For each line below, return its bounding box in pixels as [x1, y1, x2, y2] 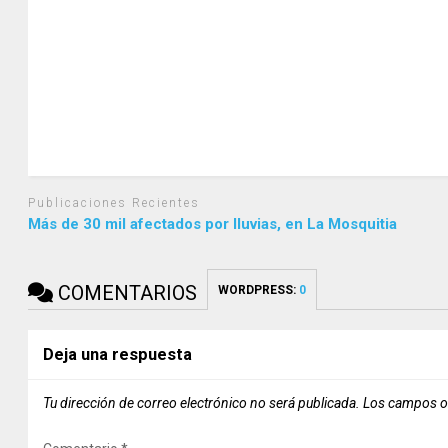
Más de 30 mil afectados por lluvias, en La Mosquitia [28, 214, 398, 233]
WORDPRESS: [218, 282, 300, 297]
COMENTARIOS [53, 280, 198, 305]
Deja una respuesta [43, 344, 193, 364]
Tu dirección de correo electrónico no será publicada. [43, 394, 361, 411]
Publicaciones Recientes [28, 196, 201, 211]
